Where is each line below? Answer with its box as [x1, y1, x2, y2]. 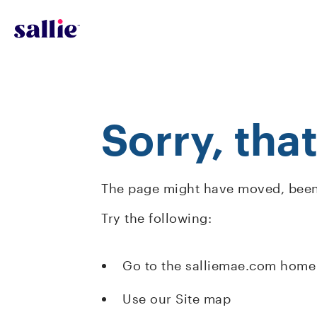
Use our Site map [122, 291, 231, 306]
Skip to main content [13, 8, 112, 18]
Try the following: [101, 210, 212, 226]
